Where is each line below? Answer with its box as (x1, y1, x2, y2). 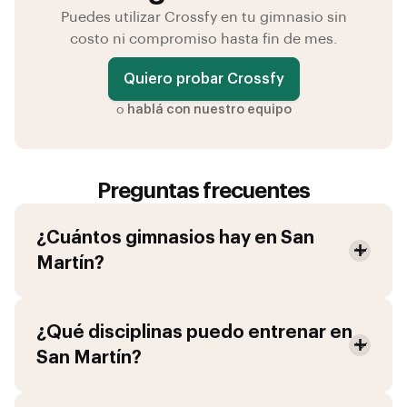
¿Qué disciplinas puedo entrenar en (36, 323, 352, 342)
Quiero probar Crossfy (123, 72, 284, 86)
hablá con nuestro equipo (126, 104, 292, 116)
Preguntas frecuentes (96, 180, 311, 202)
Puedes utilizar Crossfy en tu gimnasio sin (60, 10, 347, 25)
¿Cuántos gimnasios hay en (36, 229, 281, 247)
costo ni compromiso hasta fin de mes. (69, 32, 338, 46)
